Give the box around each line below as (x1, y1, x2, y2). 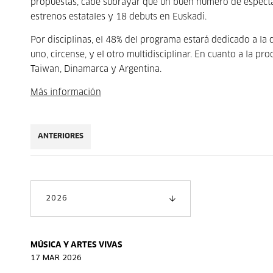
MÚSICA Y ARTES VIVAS (30, 241, 122, 249)
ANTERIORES (38, 133, 83, 140)
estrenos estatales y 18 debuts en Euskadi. (30, 13, 207, 21)
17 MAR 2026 (30, 255, 82, 262)
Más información (30, 88, 101, 97)
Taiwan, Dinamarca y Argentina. (30, 65, 161, 74)
